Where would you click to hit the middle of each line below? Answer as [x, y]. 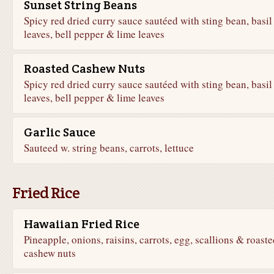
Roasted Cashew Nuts [84, 68]
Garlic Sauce [59, 132]
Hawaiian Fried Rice [81, 224]
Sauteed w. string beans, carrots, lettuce [109, 148]
